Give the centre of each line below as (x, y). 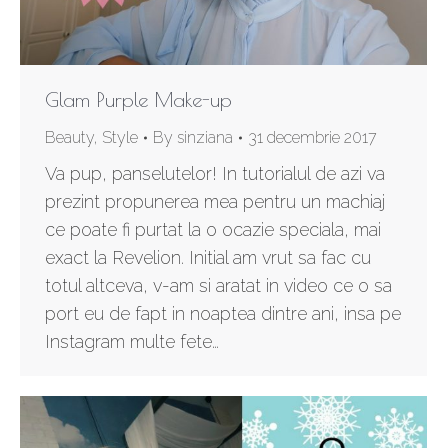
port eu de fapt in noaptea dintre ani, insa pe (223, 314)
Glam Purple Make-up (138, 100)
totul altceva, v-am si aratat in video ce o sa (218, 286)
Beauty (69, 138)
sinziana (205, 138)
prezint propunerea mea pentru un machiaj (215, 202)
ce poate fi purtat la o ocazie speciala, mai (213, 230)
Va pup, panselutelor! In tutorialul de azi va (215, 174)
